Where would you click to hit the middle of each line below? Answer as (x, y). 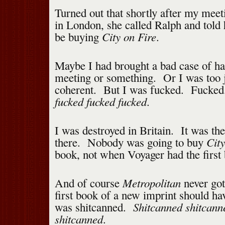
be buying (78, 37)
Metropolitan (151, 183)
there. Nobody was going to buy (130, 142)
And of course (88, 183)
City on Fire (129, 37)
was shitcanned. (94, 207)
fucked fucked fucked (100, 101)
